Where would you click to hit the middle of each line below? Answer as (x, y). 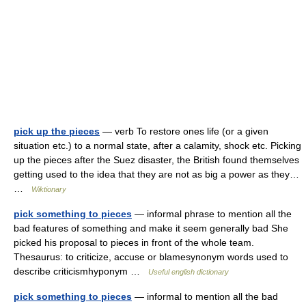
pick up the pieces (57, 131)
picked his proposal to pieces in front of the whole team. (134, 242)
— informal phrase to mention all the (212, 214)
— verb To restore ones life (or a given (184, 131)
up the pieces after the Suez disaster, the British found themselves (156, 160)
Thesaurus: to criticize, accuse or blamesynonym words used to (151, 257)
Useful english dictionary (189, 272)
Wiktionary (49, 189)
